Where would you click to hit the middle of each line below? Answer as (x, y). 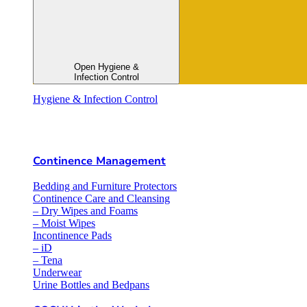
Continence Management (99, 161)
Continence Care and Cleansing (101, 199)
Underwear (57, 273)
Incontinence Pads (72, 236)
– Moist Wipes (64, 223)
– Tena (48, 260)
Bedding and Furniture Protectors (105, 186)
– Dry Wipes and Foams (85, 211)
